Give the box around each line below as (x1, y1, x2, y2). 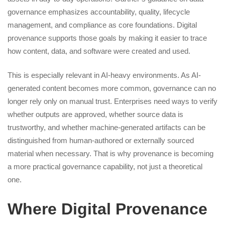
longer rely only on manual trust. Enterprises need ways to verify (8, 97, 217, 105)
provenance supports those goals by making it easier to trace (8, 33, 207, 42)
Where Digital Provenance (8, 199, 207, 218)
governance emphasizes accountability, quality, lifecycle (8, 7, 190, 16)
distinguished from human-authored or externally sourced (8, 136, 194, 145)
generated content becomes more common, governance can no (8, 84, 216, 92)
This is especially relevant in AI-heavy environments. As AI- (8, 71, 201, 79)
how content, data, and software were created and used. (8, 46, 190, 55)
